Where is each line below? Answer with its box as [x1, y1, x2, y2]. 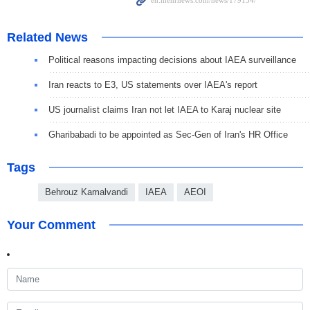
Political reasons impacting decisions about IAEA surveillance [48, 55, 296, 66]
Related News [7, 30, 88, 45]
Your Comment [7, 218, 95, 232]
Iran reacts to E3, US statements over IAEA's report [48, 80, 257, 91]
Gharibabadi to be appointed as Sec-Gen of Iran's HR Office [48, 129, 288, 140]
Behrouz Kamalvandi [45, 187, 128, 198]
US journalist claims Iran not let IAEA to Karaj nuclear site [48, 104, 281, 116]
